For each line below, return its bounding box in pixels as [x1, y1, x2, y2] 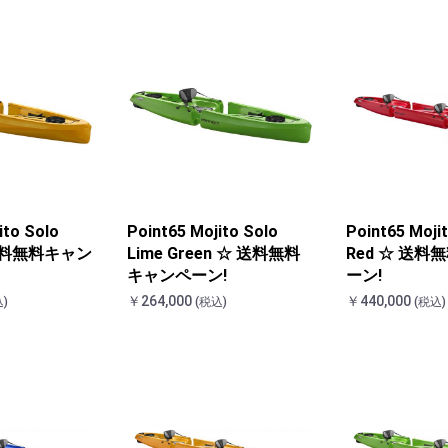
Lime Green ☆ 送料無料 [127, 244, 301, 264]
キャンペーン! [127, 266, 228, 286]
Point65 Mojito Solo [127, 222, 279, 242]
